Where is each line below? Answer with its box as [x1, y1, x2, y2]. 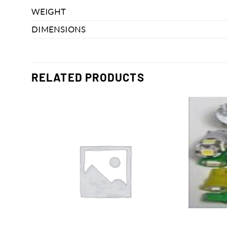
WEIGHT [31, 6, 66, 17]
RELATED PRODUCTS [31, 70, 144, 84]
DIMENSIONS [31, 24, 86, 34]
